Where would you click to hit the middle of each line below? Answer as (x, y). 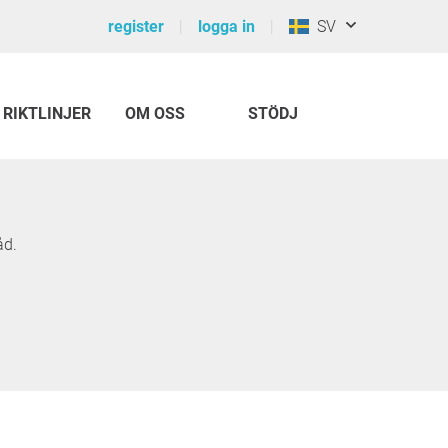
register (136, 26)
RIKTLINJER (47, 113)
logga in (226, 26)
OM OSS (155, 113)
